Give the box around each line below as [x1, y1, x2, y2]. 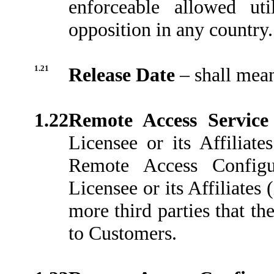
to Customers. [68, 221, 177, 244]
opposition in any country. [68, 18, 273, 40]
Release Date [68, 63, 180, 86]
